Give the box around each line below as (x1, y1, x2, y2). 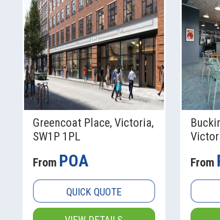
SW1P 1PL (33, 130, 81, 144)
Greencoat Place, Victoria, (33, 116, 154, 130)
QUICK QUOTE (66, 186, 122, 198)
